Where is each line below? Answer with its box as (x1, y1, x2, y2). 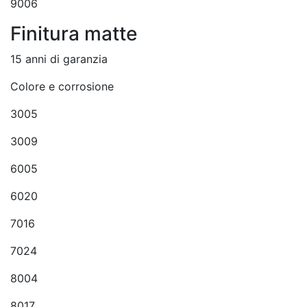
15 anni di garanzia (10, 52, 108, 66)
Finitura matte (10, 22, 137, 45)
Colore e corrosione (10, 79, 114, 93)
